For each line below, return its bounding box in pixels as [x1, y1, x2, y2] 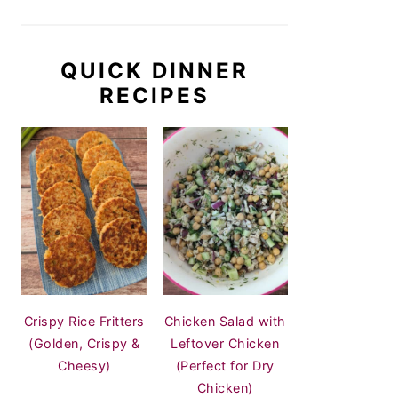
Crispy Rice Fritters [23, 314, 145, 330]
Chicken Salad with [163, 314, 286, 330]
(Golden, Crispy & [28, 336, 140, 352]
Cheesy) [58, 358, 111, 374]
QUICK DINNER [60, 58, 249, 84]
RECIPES [99, 83, 210, 109]
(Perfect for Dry [175, 358, 275, 374]
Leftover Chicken [171, 336, 280, 352]
